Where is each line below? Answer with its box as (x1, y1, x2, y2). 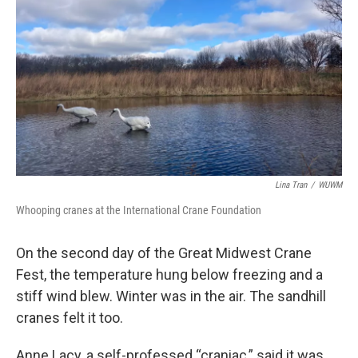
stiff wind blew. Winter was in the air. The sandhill (16, 288, 326, 304)
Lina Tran (275, 180, 307, 190)
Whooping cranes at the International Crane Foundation (16, 204, 261, 217)
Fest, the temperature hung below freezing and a (16, 266, 323, 283)
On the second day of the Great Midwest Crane (16, 245, 312, 261)
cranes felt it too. (16, 309, 123, 326)
